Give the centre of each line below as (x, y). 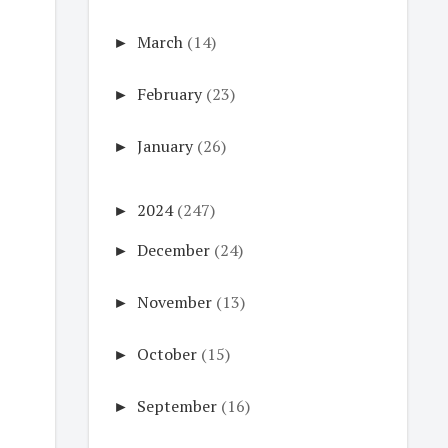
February (169, 94)
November (174, 302)
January (164, 146)
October (166, 354)
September (176, 406)
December (173, 250)
